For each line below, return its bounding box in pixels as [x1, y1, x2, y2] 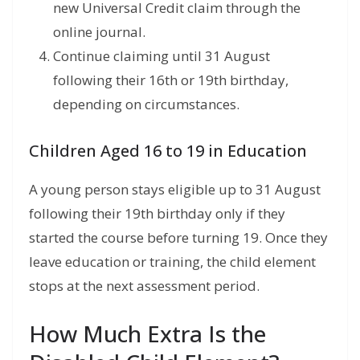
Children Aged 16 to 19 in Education [29, 140, 307, 162]
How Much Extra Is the [29, 317, 266, 349]
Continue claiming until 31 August [53, 47, 270, 66]
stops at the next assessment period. [29, 276, 260, 296]
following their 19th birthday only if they [29, 204, 285, 223]
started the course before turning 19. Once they [29, 228, 328, 247]
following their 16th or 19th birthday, [53, 71, 288, 90]
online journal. [53, 22, 145, 42]
